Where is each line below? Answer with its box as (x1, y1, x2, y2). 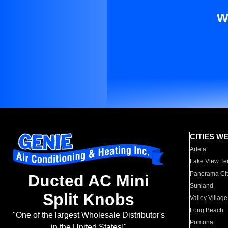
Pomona (190, 219, 214, 226)
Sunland (190, 182, 214, 189)
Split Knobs (43, 190, 134, 209)
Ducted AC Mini (28, 172, 149, 190)
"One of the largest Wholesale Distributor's (12, 211, 165, 220)
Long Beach (190, 207, 224, 214)
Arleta (190, 146, 207, 153)
